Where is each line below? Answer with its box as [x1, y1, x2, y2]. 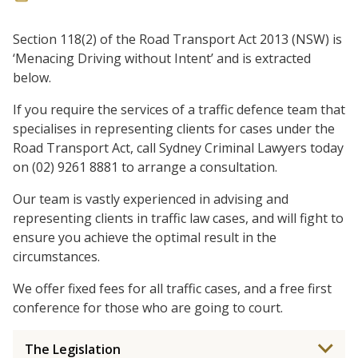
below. [13, 69, 51, 86]
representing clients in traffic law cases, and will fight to [13, 209, 344, 227]
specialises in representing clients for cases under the [13, 120, 335, 137]
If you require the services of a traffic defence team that [13, 101, 345, 118]
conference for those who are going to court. [13, 299, 283, 316]
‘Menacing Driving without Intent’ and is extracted [13, 50, 311, 67]
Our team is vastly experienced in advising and [13, 190, 288, 208]
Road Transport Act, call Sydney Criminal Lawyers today [13, 139, 344, 157]
